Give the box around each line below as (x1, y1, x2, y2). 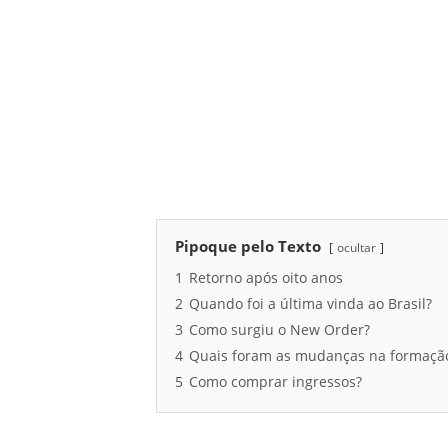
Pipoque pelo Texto (175, 236, 321, 257)
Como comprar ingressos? (189, 373, 362, 392)
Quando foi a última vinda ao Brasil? (189, 295, 432, 314)
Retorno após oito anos (189, 269, 343, 288)
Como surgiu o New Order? (189, 321, 370, 340)
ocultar (337, 239, 376, 257)
